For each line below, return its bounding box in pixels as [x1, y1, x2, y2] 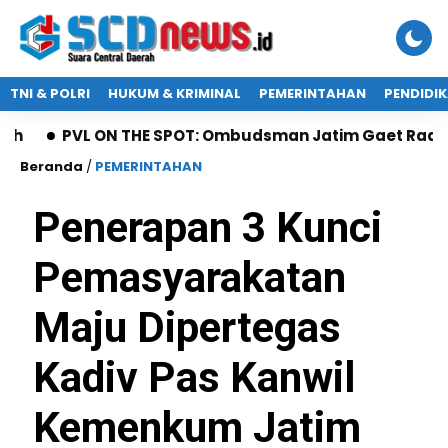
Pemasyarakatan [33, 253, 346, 302]
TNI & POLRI [10, 84, 90, 103]
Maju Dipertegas [33, 303, 341, 352]
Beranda [20, 157, 83, 176]
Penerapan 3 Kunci [33, 203, 382, 252]
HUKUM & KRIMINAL [108, 84, 241, 103]
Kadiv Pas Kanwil [33, 353, 355, 402]
